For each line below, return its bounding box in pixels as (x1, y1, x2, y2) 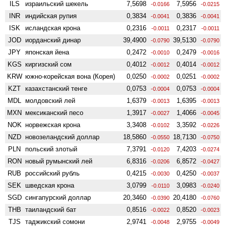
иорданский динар (25, 36, 81, 44)
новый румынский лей (25, 157, 93, 165)
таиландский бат (25, 205, 77, 213)
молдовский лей (25, 96, 76, 104)
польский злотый (25, 145, 78, 153)
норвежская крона (25, 121, 81, 129)
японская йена (25, 48, 70, 56)
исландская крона (25, 24, 81, 32)
